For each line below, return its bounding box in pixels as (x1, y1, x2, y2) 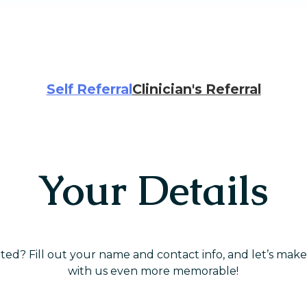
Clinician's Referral (132, 80, 261, 97)
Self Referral (46, 80, 132, 97)
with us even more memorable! (68, 264, 239, 278)
